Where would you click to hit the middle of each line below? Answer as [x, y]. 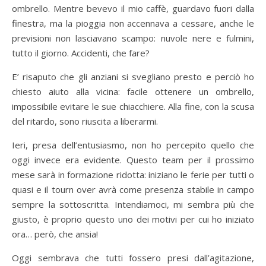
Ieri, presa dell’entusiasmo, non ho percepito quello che [133, 145]
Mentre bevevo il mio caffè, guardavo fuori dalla [153, 9]
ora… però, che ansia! [55, 234]
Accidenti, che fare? [110, 53]
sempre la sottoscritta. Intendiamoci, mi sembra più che [133, 205]
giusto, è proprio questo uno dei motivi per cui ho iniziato [133, 219]
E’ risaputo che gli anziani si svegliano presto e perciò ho [133, 77]
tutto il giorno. [42, 53]
